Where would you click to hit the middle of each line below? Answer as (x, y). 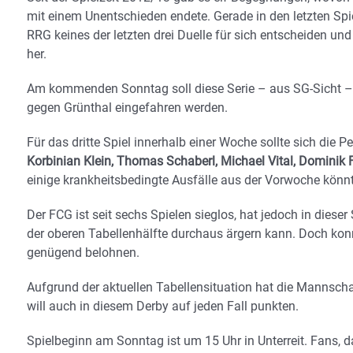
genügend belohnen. (83, 253)
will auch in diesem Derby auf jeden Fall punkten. (163, 307)
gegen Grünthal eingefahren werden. (127, 108)
